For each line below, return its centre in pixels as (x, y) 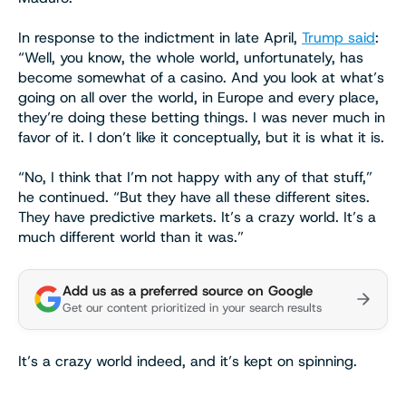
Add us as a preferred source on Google (188, 290)
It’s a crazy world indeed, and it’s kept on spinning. (190, 361)
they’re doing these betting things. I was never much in (202, 117)
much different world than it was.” (131, 237)
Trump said (338, 37)
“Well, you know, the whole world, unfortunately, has (191, 57)
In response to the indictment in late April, (160, 37)
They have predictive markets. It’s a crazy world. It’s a (197, 217)
